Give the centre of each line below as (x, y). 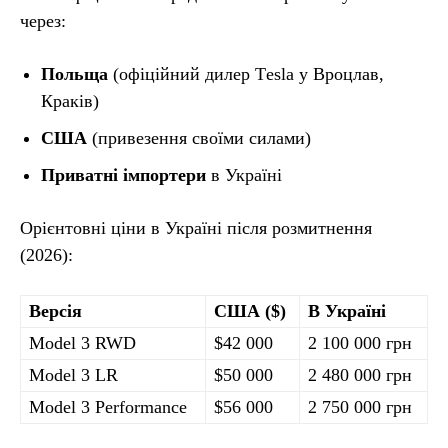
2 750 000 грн (360, 407)
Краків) (70, 101)
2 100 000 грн (360, 343)
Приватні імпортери (123, 175)
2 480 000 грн (360, 375)
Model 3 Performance (108, 407)
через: (43, 21)
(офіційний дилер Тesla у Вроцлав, (246, 74)
